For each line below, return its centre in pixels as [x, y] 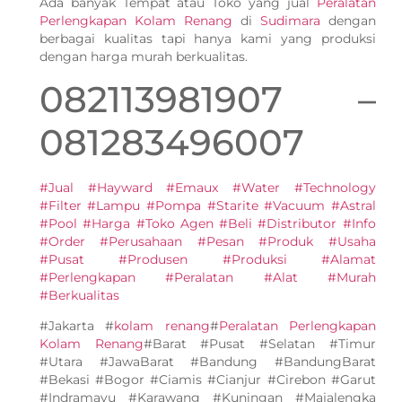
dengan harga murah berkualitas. [143, 56]
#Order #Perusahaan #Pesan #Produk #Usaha [207, 241]
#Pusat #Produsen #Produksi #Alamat [207, 259]
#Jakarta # [77, 326]
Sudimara [290, 20]
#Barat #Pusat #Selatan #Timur [259, 344]
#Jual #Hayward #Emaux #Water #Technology [207, 187]
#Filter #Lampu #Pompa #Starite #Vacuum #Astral [207, 205]
